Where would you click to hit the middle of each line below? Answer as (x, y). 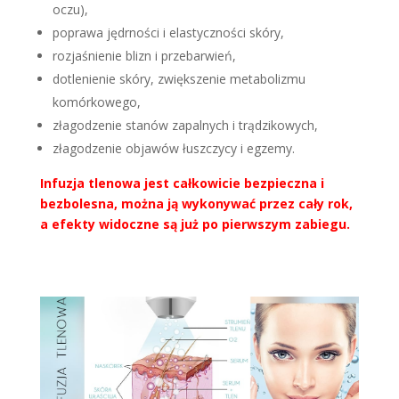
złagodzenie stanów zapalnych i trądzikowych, (185, 125)
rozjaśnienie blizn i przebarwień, (144, 55)
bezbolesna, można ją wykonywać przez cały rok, (196, 203)
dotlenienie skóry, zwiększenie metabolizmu (179, 78)
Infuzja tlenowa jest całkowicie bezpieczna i (182, 183)
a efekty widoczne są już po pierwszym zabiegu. (195, 224)
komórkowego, (96, 102)
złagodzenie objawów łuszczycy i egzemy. (173, 148)
